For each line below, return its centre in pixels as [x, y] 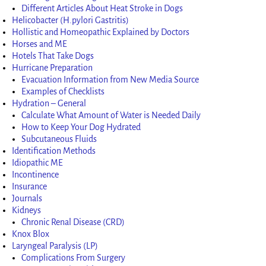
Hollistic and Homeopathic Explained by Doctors [101, 32]
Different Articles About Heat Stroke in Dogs [102, 8]
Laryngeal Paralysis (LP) [55, 246]
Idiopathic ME [38, 162]
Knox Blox [31, 234]
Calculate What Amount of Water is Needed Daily [111, 115]
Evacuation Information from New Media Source [110, 79]
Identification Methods [54, 151]
